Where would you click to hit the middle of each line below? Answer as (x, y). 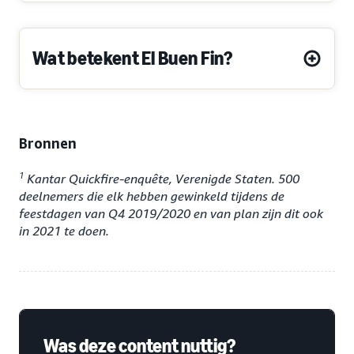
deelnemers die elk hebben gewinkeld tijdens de (152, 196)
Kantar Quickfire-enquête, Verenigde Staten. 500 (162, 178)
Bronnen (48, 143)
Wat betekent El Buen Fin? (132, 58)
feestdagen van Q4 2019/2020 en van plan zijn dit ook (171, 213)
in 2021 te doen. (64, 230)
